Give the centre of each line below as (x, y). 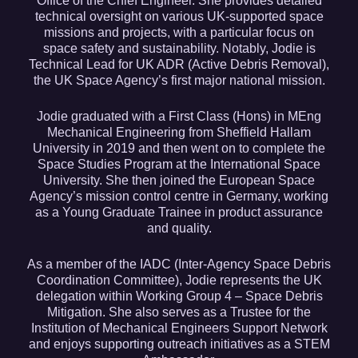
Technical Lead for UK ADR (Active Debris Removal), (179, 64)
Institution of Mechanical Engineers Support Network (179, 328)
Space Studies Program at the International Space (179, 164)
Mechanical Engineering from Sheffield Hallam (179, 132)
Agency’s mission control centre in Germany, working (179, 196)
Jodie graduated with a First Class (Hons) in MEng (179, 116)
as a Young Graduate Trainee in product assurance (179, 212)
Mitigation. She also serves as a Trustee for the (179, 312)
